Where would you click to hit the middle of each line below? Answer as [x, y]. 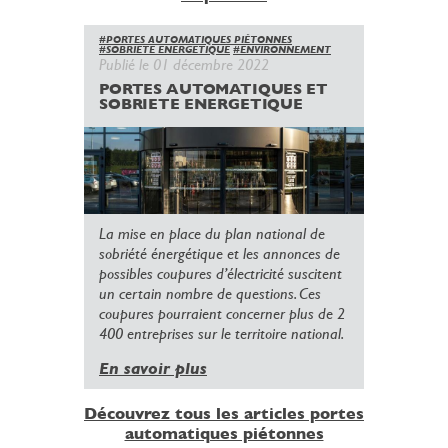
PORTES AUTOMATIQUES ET [213, 89]
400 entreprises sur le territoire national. [221, 334]
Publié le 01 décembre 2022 [184, 64]
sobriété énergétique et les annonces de [219, 254]
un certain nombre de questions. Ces [210, 294]
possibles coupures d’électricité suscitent [220, 274]
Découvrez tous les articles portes [224, 414]
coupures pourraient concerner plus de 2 [222, 314]
